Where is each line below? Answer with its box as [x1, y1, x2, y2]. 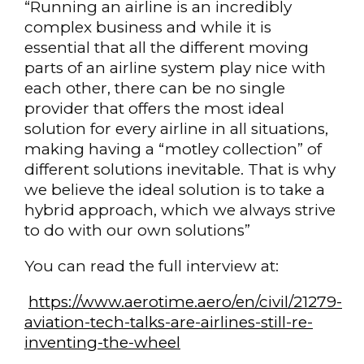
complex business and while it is [24, 17, 271, 37]
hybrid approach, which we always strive [24, 200, 336, 219]
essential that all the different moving [24, 37, 309, 57]
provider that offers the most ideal [24, 98, 284, 118]
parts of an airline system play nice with [24, 58, 326, 77]
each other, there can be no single [24, 78, 285, 97]
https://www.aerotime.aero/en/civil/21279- [28, 292, 342, 311]
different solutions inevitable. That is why [24, 159, 336, 179]
